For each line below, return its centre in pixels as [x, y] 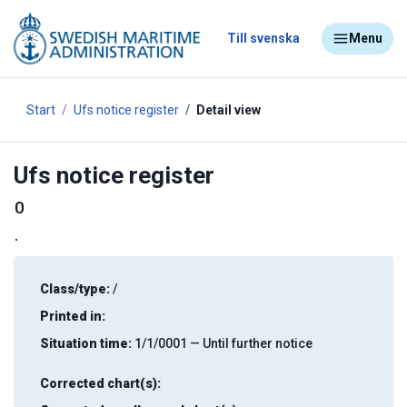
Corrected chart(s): [100, 384]
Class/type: [75, 289]
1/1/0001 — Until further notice [222, 344]
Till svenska [263, 39]
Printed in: [73, 317]
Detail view [228, 109]
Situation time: [86, 344]
